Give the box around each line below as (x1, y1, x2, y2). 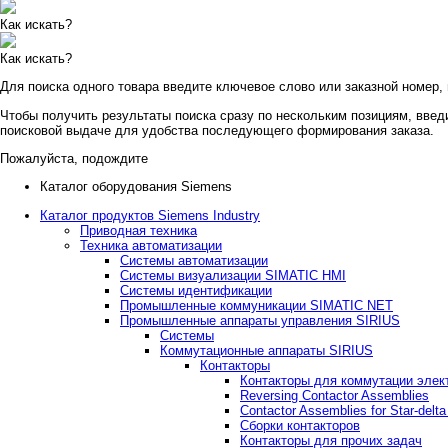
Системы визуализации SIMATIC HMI (120, 267, 346, 283)
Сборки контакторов (240, 417, 360, 433)
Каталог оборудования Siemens (40, 179, 232, 195)
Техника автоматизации (80, 237, 222, 253)
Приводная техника (80, 222, 197, 238)
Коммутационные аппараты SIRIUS (160, 342, 373, 358)
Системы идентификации (120, 282, 272, 298)
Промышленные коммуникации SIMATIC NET (120, 297, 393, 313)
